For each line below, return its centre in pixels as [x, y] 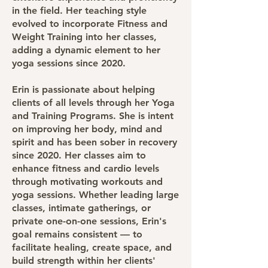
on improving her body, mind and [87, 129]
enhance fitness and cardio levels [86, 168]
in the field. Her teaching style [79, 10]
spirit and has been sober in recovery [95, 142]
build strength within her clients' [84, 261]
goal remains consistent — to [77, 234]
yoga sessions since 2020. [69, 63]
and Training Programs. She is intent [93, 116]
